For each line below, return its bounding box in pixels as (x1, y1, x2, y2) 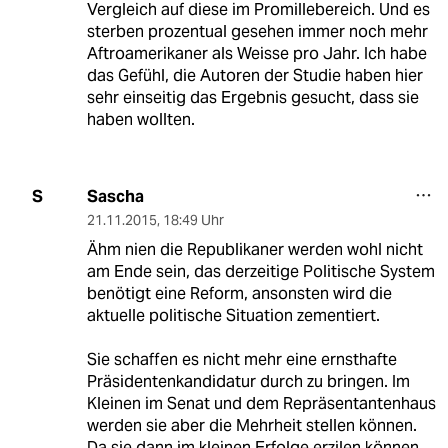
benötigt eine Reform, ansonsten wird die (86, 282, 392, 304)
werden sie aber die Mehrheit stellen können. (86, 414, 417, 436)
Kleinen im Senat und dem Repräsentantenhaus (86, 392, 436, 414)
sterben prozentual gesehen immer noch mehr (86, 20, 428, 42)
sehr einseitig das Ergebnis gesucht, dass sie (86, 86, 419, 108)
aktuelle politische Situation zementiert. (86, 304, 380, 326)
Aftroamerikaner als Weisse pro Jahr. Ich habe (86, 42, 427, 64)
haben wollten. (86, 108, 195, 130)
